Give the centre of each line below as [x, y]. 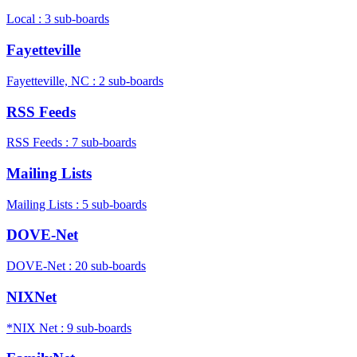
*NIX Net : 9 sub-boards [69, 328]
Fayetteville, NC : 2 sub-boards [85, 80]
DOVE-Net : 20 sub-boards [76, 266]
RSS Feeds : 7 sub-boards [71, 143]
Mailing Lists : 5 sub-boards [76, 204]
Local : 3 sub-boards [58, 19]
